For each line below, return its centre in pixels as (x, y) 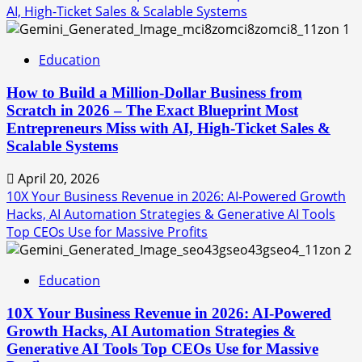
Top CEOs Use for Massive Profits (107, 232)
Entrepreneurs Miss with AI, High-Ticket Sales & (168, 128)
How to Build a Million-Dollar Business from (154, 92)
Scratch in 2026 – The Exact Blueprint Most (152, 110)
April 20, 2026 (57, 179)
